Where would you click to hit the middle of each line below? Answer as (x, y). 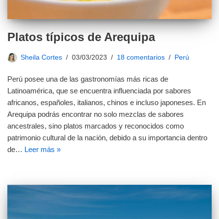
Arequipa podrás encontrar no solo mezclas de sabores (96, 114)
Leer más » (43, 150)
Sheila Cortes (41, 58)
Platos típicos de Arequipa (81, 37)
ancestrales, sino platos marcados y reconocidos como (96, 126)
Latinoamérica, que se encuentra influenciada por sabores (99, 91)
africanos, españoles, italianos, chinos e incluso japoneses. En (107, 103)
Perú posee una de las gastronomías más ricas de (88, 79)
